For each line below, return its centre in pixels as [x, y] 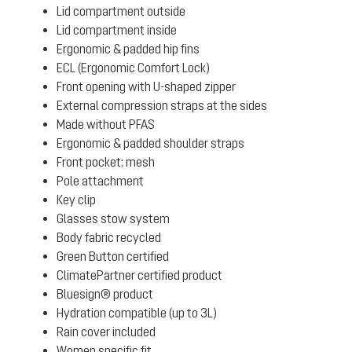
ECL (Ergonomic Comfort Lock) [133, 68]
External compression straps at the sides [162, 105]
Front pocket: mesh [106, 162]
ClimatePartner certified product [139, 275]
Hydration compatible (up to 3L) [137, 313]
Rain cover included [106, 332]
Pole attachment [100, 181]
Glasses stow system [113, 218]
